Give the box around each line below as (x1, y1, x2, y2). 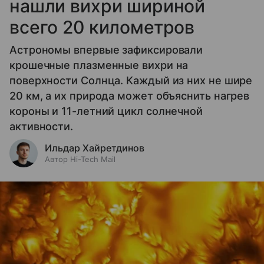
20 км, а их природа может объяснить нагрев (9, 89, 250, 102)
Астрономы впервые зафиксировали (9, 43, 203, 56)
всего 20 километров (9, 16, 195, 38)
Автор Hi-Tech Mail (45, 154, 115, 164)
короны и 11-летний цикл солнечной (9, 104, 203, 117)
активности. (9, 120, 74, 133)
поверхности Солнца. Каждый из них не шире (9, 74, 253, 87)
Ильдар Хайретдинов (45, 141, 144, 154)
